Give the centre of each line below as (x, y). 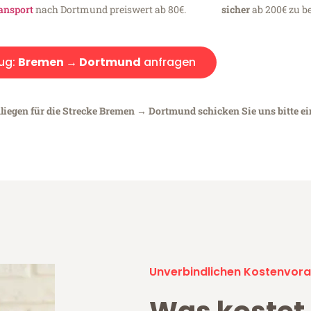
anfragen (168, 62)
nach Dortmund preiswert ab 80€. (110, 9)
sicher (235, 9)
